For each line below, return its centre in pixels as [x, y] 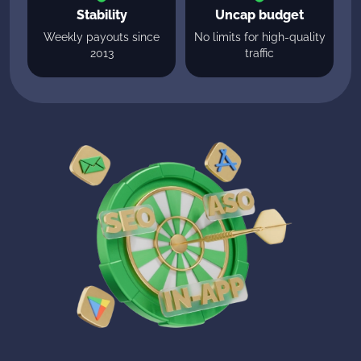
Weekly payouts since [102, 37]
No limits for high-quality [259, 37]
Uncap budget [259, 15]
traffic [259, 53]
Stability [102, 15]
